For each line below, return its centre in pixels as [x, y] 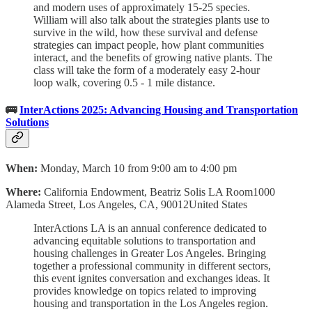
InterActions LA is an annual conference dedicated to [150, 228]
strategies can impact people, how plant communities [149, 45]
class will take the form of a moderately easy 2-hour [147, 70]
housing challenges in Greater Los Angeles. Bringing [150, 253]
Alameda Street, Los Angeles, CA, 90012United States [126, 205]
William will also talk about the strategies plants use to [151, 19]
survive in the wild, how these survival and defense [146, 32]
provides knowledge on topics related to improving [145, 291]
